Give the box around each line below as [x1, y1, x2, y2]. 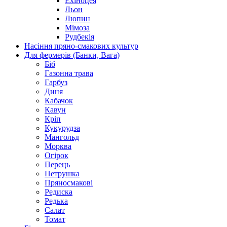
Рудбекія [65, 32, 94, 41]
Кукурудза [45, 123, 80, 132]
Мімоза [65, 23, 90, 32]
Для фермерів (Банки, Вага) [24, 50, 120, 59]
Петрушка [45, 169, 80, 178]
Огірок [45, 150, 68, 160]
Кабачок [45, 96, 73, 105]
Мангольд [45, 132, 79, 141]
